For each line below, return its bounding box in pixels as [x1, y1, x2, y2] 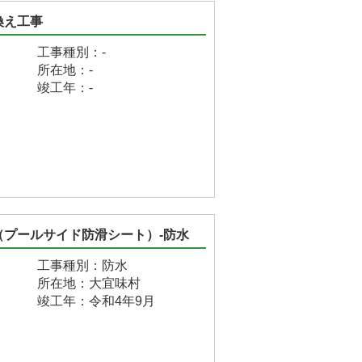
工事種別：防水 [37, 259, 128, 272]
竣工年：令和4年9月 [37, 294, 155, 308]
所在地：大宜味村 [37, 276, 141, 290]
